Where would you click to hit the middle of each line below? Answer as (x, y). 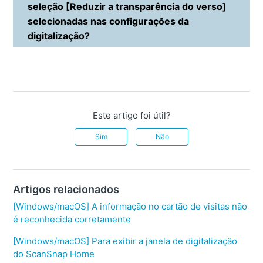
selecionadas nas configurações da (109, 21)
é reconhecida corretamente (72, 220)
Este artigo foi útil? (131, 116)
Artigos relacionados (66, 190)
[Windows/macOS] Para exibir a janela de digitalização (125, 241)
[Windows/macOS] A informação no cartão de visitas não (130, 207)
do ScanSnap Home (54, 254)
